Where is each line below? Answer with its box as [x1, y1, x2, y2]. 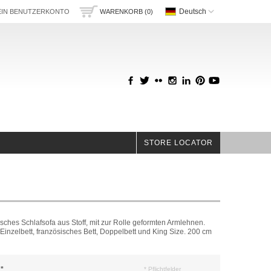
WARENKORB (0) [100, 8, 153, 16]
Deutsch [179, 7, 206, 16]
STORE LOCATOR [144, 139, 213, 147]
